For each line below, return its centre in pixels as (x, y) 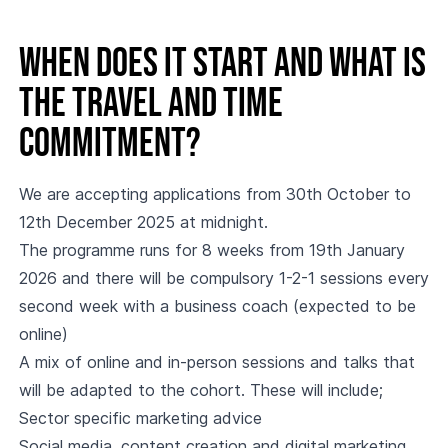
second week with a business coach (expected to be (217, 306)
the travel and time (150, 104)
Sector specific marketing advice (140, 418)
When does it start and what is (222, 64)
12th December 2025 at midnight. (143, 222)
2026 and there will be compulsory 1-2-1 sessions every (223, 278)
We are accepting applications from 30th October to (214, 194)
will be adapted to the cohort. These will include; (200, 390)
